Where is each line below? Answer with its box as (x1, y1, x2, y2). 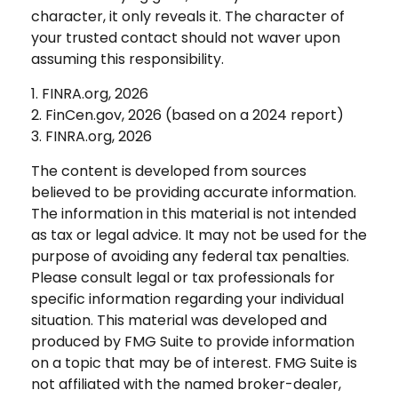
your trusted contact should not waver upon (31, 27, 340, 48)
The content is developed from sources (31, 160, 306, 181)
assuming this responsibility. (31, 48, 224, 69)
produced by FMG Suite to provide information (31, 330, 354, 352)
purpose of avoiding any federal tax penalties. (31, 245, 349, 267)
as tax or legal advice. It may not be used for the (31, 224, 367, 245)
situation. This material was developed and (31, 309, 327, 330)
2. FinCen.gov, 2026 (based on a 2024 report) (31, 104, 344, 125)
